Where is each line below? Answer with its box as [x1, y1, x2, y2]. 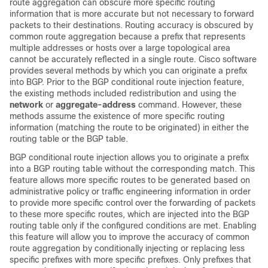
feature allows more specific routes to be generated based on [10, 175, 250, 185]
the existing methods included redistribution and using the [10, 89, 236, 98]
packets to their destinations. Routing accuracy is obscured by [10, 20, 253, 30]
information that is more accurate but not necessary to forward [10, 9, 254, 19]
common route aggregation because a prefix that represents [10, 32, 245, 41]
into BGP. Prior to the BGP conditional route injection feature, [10, 77, 244, 87]
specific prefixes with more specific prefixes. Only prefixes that [10, 255, 251, 264]
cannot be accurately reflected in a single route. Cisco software [10, 54, 257, 64]
